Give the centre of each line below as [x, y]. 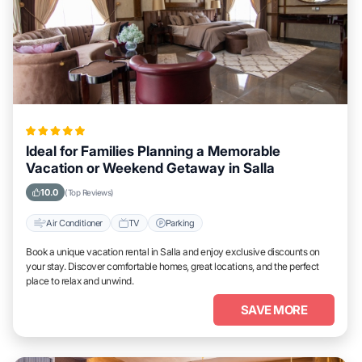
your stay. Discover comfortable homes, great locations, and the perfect [173, 266]
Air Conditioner [74, 223]
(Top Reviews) [89, 192]
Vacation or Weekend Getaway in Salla [150, 168]
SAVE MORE [274, 310]
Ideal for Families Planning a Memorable [153, 151]
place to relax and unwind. [80, 281]
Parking [180, 223]
